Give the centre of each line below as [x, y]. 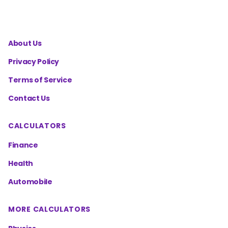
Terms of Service [40, 80]
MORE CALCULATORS [50, 209]
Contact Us [29, 98]
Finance [23, 145]
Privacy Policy [34, 62]
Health [21, 163]
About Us [25, 43]
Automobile [30, 182]
